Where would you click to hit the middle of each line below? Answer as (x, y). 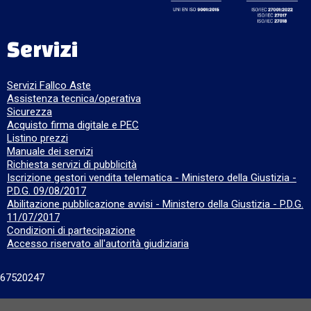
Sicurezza (30, 112)
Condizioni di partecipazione (71, 231)
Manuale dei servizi (50, 152)
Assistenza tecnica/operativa (74, 99)
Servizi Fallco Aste (49, 86)
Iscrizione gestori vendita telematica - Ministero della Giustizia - (152, 178)
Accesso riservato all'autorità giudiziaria (98, 244)
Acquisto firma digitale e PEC (73, 125)
